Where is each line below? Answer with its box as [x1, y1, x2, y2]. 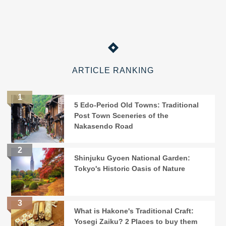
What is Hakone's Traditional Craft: [74, 207, 194, 215]
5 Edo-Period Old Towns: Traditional [74, 101, 199, 109]
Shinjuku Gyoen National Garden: [74, 154, 191, 162]
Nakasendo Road [74, 122, 134, 131]
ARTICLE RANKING [72, 66, 154, 75]
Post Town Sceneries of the [74, 111, 169, 120]
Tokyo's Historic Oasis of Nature [74, 164, 186, 173]
